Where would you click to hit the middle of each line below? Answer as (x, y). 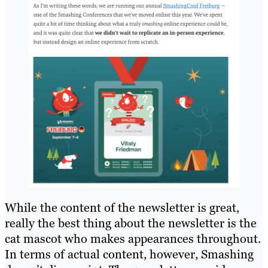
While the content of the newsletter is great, (122, 208)
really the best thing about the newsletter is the (131, 223)
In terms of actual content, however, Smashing (129, 255)
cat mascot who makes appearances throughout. (133, 239)
